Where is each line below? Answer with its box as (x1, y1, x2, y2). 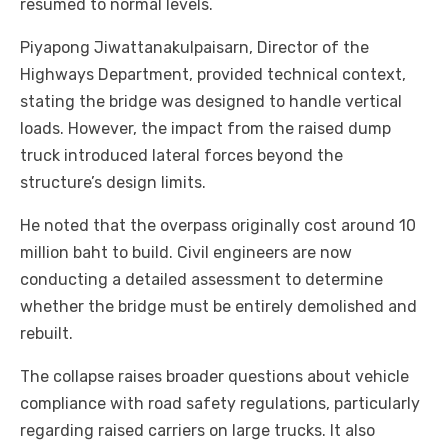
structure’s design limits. (20, 173, 206, 193)
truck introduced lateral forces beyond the (20, 146, 343, 166)
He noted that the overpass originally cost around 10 (20, 216, 416, 236)
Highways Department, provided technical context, (20, 65, 406, 85)
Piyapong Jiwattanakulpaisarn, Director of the (20, 38, 369, 58)
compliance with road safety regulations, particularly (20, 394, 420, 414)
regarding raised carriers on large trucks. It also (20, 421, 375, 441)
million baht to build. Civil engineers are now (20, 243, 352, 263)
